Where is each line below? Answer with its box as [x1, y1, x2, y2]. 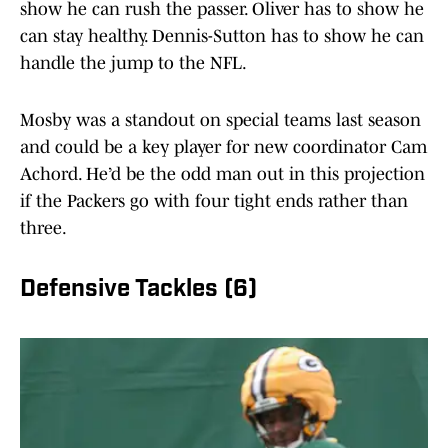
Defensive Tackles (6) [20, 278, 257, 303]
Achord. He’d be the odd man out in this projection [20, 164, 425, 185]
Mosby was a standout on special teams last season [20, 110, 421, 131]
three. [20, 218, 67, 239]
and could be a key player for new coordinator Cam [20, 137, 427, 158]
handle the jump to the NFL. [20, 53, 247, 74]
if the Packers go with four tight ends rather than [20, 191, 408, 212]
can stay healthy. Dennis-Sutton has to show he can [20, 26, 424, 47]
